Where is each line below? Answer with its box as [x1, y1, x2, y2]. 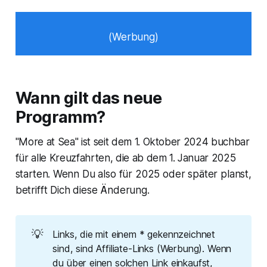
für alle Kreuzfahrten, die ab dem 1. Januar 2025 [15, 152, 236, 164]
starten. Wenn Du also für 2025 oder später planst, [15, 168, 252, 181]
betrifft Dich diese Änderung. [15, 184, 150, 197]
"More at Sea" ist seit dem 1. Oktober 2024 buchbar [15, 136, 250, 148]
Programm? [15, 107, 105, 128]
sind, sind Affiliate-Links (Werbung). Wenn [52, 243, 232, 255]
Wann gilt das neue [15, 88, 162, 108]
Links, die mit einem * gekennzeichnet [52, 228, 216, 241]
